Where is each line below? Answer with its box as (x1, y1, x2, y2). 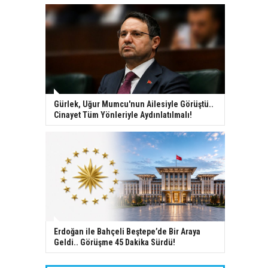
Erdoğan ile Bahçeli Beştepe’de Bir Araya (54, 226, 200, 236)
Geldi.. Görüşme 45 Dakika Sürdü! (54, 237, 175, 247)
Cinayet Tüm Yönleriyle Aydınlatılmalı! (54, 109, 192, 120)
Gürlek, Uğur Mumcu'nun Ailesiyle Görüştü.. (54, 99, 214, 109)
